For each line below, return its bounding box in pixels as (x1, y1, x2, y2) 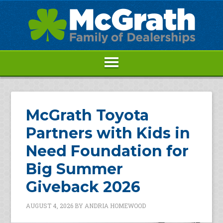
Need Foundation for (26, 142, 189, 160)
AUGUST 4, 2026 (26, 202, 74, 210)
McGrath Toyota (26, 106, 149, 124)
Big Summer (26, 160, 123, 178)
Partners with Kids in (26, 124, 191, 142)
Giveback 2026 (26, 178, 141, 196)
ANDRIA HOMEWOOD (85, 202, 146, 210)
